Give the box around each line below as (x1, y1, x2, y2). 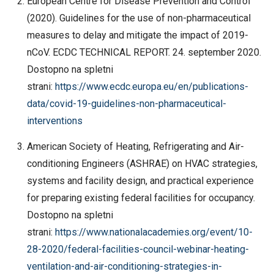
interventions (26, 114, 83, 127)
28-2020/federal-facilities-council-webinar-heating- (26, 243, 249, 255)
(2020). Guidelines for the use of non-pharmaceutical (26, 12, 251, 24)
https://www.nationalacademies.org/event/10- (54, 226, 253, 238)
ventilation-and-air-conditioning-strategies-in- (26, 260, 222, 272)
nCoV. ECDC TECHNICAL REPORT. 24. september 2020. (26, 46, 261, 58)
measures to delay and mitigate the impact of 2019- (26, 29, 248, 41)
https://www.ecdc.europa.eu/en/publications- (54, 80, 248, 92)
